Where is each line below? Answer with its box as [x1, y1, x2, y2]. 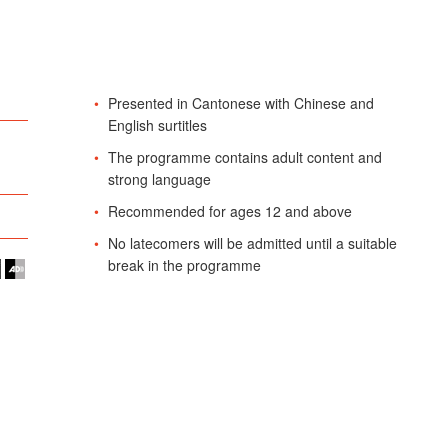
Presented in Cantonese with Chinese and [107, 92, 374, 113]
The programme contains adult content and [107, 146, 382, 167]
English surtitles [107, 114, 207, 135]
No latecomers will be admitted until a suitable [107, 232, 397, 253]
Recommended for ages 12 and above [107, 200, 352, 221]
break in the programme [107, 254, 261, 275]
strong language [107, 168, 211, 189]
